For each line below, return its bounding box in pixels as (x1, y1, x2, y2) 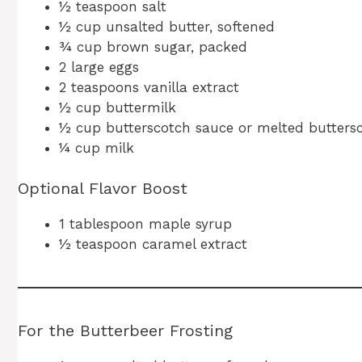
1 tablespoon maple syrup (59, 216, 232, 233)
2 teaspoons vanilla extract (59, 78, 239, 95)
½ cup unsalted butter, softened (59, 18, 275, 35)
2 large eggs (59, 58, 139, 75)
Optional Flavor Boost (18, 179, 187, 199)
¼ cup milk (59, 139, 134, 156)
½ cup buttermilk (59, 99, 176, 116)
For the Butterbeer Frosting (18, 321, 233, 341)
